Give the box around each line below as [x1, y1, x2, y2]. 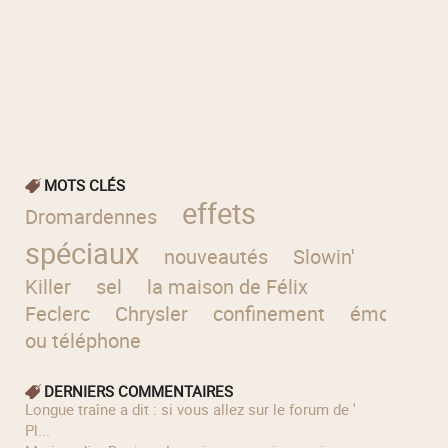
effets [181, 193, 256, 233]
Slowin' [293, 243, 355, 271]
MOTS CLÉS [43, 175, 125, 196]
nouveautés [163, 243, 268, 271]
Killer [24, 273, 71, 301]
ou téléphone [24, 327, 141, 355]
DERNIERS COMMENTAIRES [43, 381, 233, 402]
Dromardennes [24, 203, 157, 231]
